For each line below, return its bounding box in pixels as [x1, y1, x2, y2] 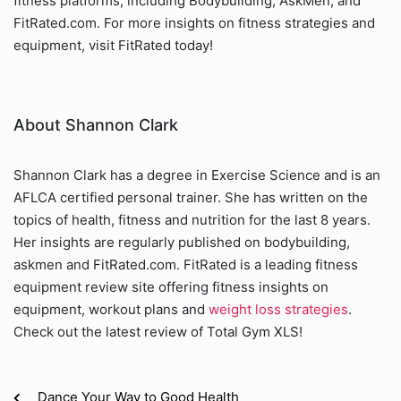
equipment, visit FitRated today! [13, 37, 213, 54]
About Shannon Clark [13, 115, 178, 134]
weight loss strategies [209, 301, 348, 318]
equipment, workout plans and [13, 301, 209, 318]
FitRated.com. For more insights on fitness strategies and [13, 14, 375, 31]
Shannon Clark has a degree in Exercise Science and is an [13, 166, 380, 183]
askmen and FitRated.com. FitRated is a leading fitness [13, 256, 358, 273]
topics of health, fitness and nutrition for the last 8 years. [13, 211, 371, 228]
